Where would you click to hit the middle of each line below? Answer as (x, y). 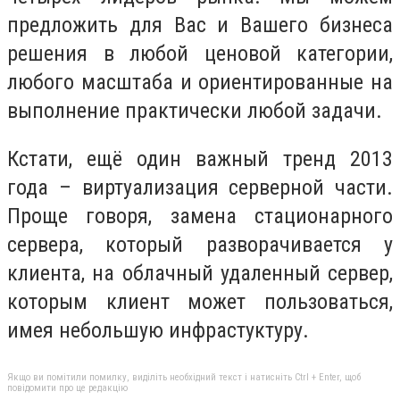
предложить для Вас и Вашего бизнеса (200, 25)
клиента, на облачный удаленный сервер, (200, 273)
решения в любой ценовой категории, (200, 53)
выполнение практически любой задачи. (195, 110)
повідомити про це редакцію (67, 388)
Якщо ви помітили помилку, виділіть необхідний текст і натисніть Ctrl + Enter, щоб (184, 378)
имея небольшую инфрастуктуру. (158, 330)
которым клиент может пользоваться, (200, 301)
